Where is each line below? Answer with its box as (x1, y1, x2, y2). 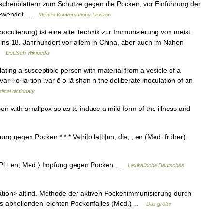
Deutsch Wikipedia (6, 50, 49, 56)
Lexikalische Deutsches (128, 162, 184, 168)
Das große (146, 201, 171, 207)
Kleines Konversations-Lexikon (38, 12, 111, 17)
